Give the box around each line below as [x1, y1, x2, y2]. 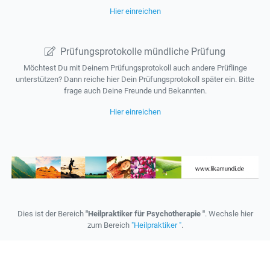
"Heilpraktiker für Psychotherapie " [85, 209, 205, 219]
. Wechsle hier [204, 209, 253, 219]
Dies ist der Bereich [17, 209, 86, 219]
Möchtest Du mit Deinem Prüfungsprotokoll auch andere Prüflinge [23, 63, 247, 72]
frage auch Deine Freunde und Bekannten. [63, 86, 207, 95]
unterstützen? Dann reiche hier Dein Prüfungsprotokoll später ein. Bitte [16, 75, 254, 84]
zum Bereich [87, 221, 131, 230]
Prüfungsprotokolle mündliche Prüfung [60, 46, 225, 57]
